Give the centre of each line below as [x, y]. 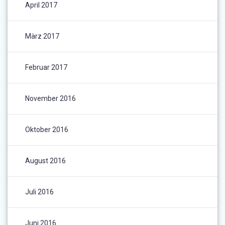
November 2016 [50, 99]
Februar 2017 [46, 68]
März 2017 [42, 36]
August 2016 [45, 161]
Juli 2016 [39, 192]
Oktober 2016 [47, 130]
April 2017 [41, 5]
